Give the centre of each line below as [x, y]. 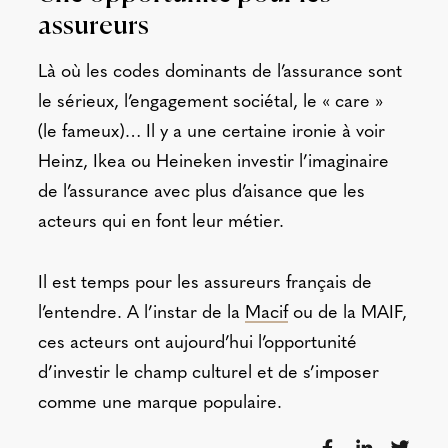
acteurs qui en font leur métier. [160, 223]
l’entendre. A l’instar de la [141, 313]
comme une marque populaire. [159, 403]
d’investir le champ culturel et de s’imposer [208, 373]
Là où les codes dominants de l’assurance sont [219, 73]
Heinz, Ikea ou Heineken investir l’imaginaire [213, 163]
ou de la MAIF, [347, 313]
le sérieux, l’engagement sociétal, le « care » [210, 103]
